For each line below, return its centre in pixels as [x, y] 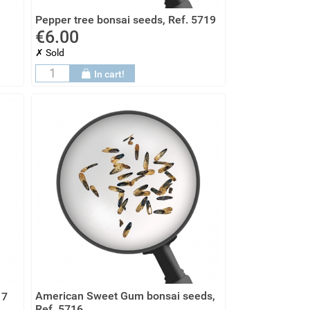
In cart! [110, 74]
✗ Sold [50, 53]
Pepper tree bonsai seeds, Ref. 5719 [126, 20]
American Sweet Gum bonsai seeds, [125, 296]
